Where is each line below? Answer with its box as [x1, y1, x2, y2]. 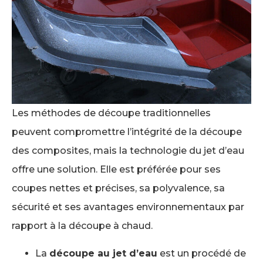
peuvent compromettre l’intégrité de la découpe [12, 126, 242, 138]
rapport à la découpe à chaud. [12, 220, 153, 232]
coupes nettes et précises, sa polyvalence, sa [12, 183, 225, 194]
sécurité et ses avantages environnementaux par [12, 201, 244, 213]
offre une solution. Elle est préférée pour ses [12, 164, 221, 176]
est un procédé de [157, 247, 246, 259]
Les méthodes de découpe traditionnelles [12, 107, 211, 119]
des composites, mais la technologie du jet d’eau [12, 145, 244, 157]
